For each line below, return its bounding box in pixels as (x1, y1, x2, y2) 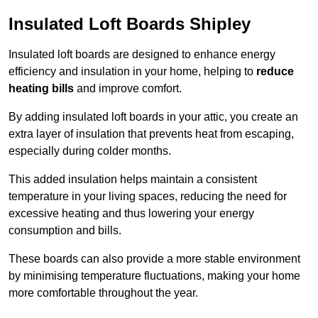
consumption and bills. (9, 224, 121, 237)
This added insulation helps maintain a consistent (9, 173, 257, 186)
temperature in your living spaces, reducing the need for (9, 190, 287, 203)
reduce (256, 65, 294, 78)
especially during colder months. (9, 145, 171, 158)
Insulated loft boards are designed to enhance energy (9, 48, 275, 61)
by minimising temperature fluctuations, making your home (9, 270, 300, 283)
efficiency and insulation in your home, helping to (9, 65, 256, 78)
